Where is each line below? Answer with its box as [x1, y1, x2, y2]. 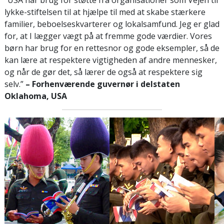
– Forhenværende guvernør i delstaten [25, 78, 180, 89]
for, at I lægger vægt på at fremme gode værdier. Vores [4, 30, 212, 41]
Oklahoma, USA [4, 90, 67, 101]
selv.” [4, 78, 25, 89]
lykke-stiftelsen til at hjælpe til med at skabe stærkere [4, 6, 205, 17]
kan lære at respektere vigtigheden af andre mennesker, [4, 54, 217, 65]
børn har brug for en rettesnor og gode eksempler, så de [4, 42, 219, 53]
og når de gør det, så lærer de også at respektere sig [4, 66, 202, 77]
